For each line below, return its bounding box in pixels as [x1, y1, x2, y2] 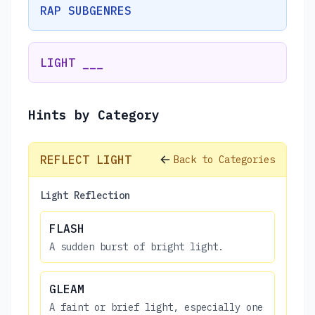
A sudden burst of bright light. [49, 240, 224, 253]
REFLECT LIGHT [40, 152, 131, 167]
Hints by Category [28, 106, 160, 123]
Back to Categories [174, 153, 275, 166]
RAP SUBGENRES [40, 3, 131, 18]
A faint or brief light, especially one [49, 300, 263, 314]
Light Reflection [40, 188, 130, 202]
